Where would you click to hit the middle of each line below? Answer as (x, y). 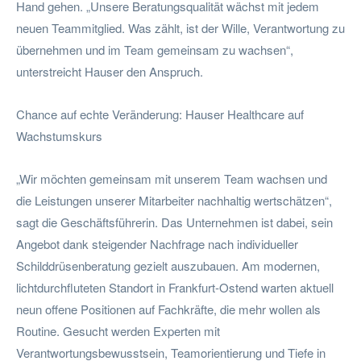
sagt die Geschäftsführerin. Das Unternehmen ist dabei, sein (174, 222)
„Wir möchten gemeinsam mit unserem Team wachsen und (172, 178)
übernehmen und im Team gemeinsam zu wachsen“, (155, 49)
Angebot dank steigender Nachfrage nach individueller (157, 243)
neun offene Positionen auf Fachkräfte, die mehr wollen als (168, 309)
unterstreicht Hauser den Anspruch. (110, 71)
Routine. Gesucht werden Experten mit (118, 330)
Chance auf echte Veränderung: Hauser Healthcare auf (160, 114)
